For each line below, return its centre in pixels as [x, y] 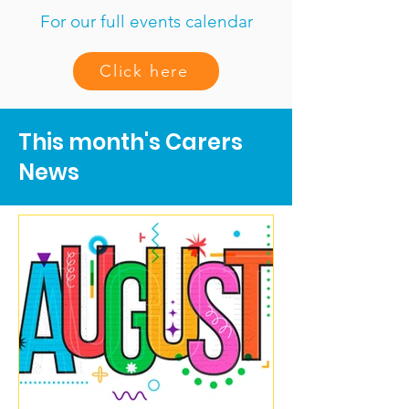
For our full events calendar [146, 21]
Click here [144, 71]
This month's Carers [131, 142]
